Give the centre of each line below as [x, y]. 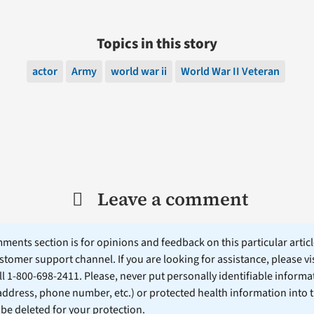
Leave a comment [172, 199]
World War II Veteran [230, 72]
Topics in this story [157, 44]
